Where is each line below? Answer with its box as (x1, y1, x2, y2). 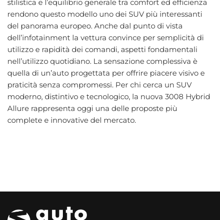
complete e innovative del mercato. (7, 115, 136, 125)
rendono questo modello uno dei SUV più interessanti (7, 9, 202, 19)
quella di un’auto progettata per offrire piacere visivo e (7, 68, 205, 78)
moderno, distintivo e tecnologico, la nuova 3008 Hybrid (7, 91, 210, 101)
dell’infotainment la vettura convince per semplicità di (7, 32, 204, 42)
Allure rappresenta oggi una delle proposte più (7, 103, 177, 113)
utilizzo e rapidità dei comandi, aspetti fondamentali (7, 44, 197, 54)
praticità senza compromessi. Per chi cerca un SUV (7, 80, 192, 89)
